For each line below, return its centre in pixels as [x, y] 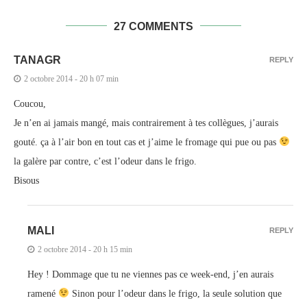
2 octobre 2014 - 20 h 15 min [85, 249]
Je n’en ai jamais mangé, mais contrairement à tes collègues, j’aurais [146, 123]
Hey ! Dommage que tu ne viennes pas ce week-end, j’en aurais [150, 274]
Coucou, [30, 103]
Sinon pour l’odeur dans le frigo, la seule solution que [175, 293]
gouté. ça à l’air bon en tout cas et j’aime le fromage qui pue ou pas [146, 142]
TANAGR [37, 60]
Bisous [26, 180]
